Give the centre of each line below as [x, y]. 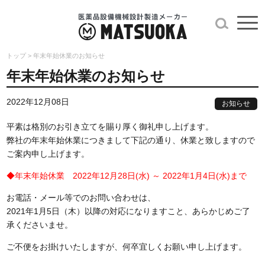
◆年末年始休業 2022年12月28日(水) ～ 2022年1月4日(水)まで [127, 176]
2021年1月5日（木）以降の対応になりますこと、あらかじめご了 [129, 211]
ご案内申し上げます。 [48, 154]
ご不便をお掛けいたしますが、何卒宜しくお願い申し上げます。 [127, 247]
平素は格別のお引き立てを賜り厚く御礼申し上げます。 [110, 127]
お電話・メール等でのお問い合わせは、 [81, 198]
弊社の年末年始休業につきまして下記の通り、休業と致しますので [131, 140]
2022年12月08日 [38, 102]
